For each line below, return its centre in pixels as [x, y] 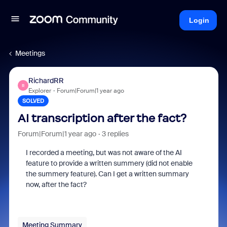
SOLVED [33, 101]
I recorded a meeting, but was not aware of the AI [104, 153]
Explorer [40, 91]
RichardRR [46, 81]
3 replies [115, 134]
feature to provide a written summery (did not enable [109, 163]
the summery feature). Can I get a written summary [107, 174]
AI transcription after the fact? [102, 118]
